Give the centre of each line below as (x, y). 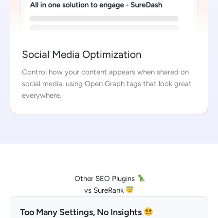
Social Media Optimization (82, 54)
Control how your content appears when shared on (105, 72)
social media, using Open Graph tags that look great (107, 83)
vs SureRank (105, 190)
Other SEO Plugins (105, 178)
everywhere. (42, 95)
